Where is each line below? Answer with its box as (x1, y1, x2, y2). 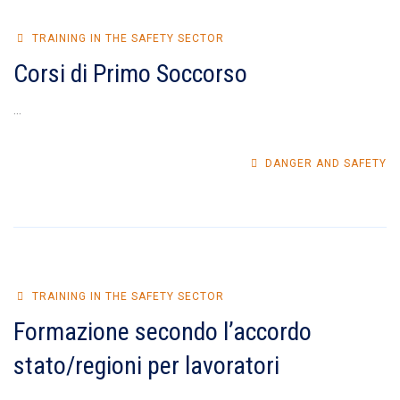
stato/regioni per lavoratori (13, 351, 279, 380)
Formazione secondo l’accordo (13, 317, 312, 346)
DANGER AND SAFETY (262, 157, 387, 170)
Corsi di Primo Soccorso (13, 59, 247, 88)
